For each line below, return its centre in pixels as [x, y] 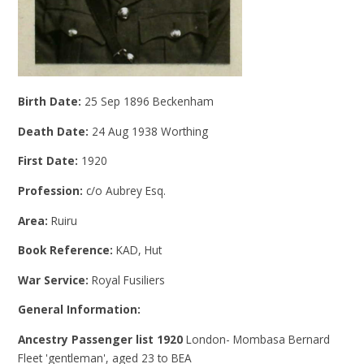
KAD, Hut [139, 250]
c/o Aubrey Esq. [126, 191]
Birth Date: [52, 102]
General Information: [80, 310]
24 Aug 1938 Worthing [150, 131]
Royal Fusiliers [129, 279]
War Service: [55, 279]
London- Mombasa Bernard [257, 339]
